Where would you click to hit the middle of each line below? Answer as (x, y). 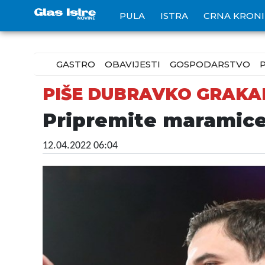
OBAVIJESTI (132, 64)
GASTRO (76, 64)
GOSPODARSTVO (210, 64)
